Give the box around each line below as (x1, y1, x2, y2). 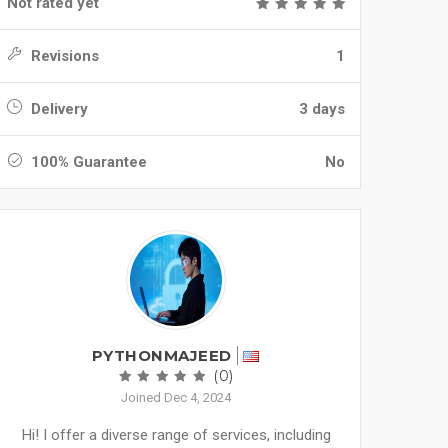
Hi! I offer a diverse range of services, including (21, 426, 331, 444)
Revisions (27, 47, 99, 65)
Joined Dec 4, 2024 (121, 390, 231, 405)
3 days (299, 100, 345, 118)
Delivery (27, 100, 88, 118)
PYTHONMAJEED (91, 346, 232, 365)
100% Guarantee (27, 153, 147, 171)
